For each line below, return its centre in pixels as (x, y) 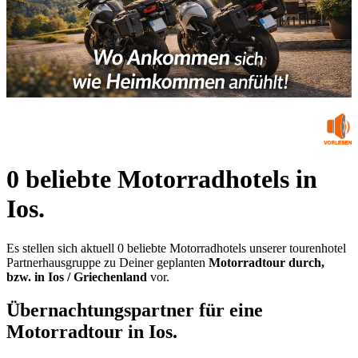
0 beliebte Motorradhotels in (162, 179)
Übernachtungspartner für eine (135, 310)
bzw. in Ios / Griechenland (77, 276)
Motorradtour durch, (267, 262)
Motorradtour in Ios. (92, 332)
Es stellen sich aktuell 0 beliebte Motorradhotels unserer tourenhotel (176, 248)
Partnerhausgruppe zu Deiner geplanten (107, 262)
